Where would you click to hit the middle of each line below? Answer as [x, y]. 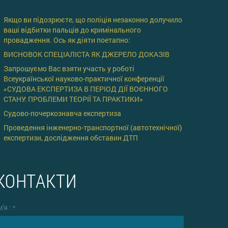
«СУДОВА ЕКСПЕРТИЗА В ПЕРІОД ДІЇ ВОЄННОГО [86, 89]
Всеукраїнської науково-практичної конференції [84, 78]
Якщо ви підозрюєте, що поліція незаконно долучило [93, 19]
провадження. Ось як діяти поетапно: [67, 40]
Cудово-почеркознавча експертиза [62, 113]
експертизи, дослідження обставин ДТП [71, 137]
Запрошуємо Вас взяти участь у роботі [69, 68]
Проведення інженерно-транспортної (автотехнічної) [93, 127]
